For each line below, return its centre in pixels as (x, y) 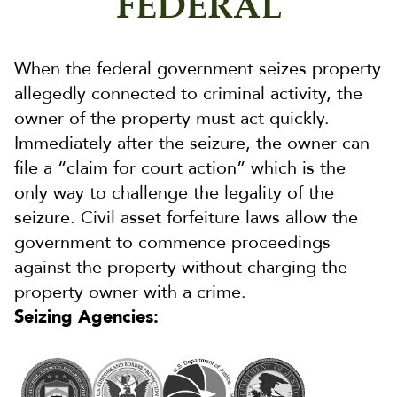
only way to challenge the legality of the (174, 193)
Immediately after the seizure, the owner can (192, 144)
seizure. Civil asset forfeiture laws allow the (186, 218)
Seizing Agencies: (86, 317)
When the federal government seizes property (198, 69)
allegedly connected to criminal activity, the (188, 94)
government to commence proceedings (172, 243)
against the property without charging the (181, 268)
